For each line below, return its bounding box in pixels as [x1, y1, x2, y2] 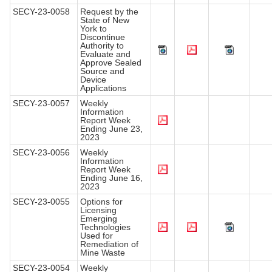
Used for [80, 231, 113, 241]
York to [80, 24, 107, 34]
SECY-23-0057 [13, 98, 70, 109]
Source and [80, 66, 124, 76]
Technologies [80, 222, 131, 233]
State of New [80, 15, 129, 25]
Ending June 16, [80, 173, 143, 183]
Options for [80, 197, 123, 207]
